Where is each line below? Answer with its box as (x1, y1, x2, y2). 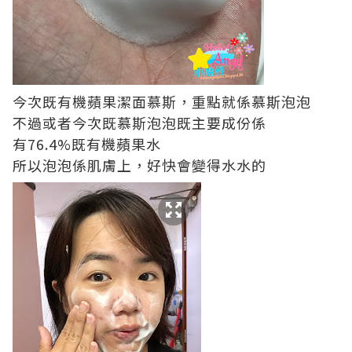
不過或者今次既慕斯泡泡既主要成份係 (13, 112, 266, 133)
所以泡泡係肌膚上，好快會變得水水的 (13, 155, 266, 175)
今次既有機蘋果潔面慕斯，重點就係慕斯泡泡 (13, 91, 311, 112)
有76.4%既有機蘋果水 (13, 134, 161, 154)
